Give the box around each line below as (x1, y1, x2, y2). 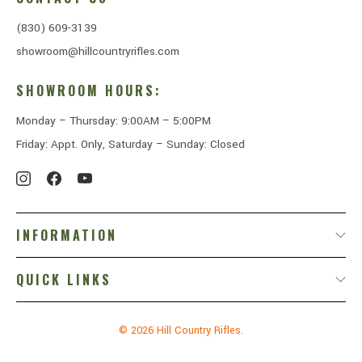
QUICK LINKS (16, 269, 112, 289)
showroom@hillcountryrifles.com (16, 43, 179, 59)
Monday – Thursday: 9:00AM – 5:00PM (16, 112, 211, 128)
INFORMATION (16, 225, 117, 245)
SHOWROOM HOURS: (16, 80, 162, 100)
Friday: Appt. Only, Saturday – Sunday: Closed (16, 136, 245, 152)
